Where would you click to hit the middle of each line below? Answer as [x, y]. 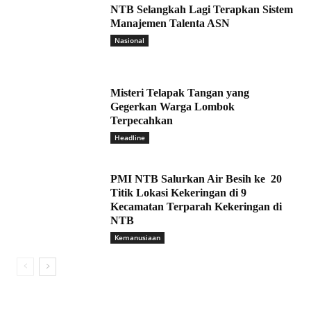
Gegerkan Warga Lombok [173, 107]
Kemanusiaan [137, 238]
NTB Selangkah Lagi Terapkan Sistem [202, 10]
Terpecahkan [142, 121]
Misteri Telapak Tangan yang [180, 93]
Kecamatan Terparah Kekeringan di [196, 207]
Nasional [129, 41]
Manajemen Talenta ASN [170, 24]
